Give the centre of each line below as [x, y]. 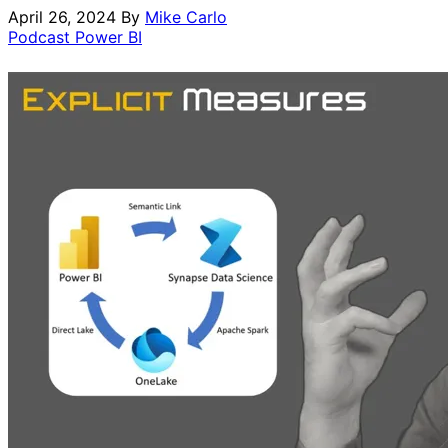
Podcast [41, 36]
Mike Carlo [186, 16]
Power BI [108, 36]
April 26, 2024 [62, 16]
